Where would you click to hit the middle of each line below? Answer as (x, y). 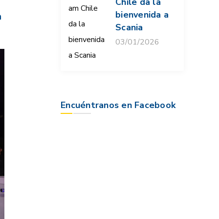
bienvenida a (142, 15)
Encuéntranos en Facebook (118, 105)
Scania (129, 28)
